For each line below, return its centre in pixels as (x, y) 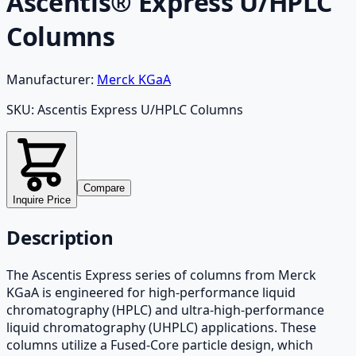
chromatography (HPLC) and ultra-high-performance (165, 310)
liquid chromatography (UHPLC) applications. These (161, 327)
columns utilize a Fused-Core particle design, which (160, 344)
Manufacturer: (50, 79)
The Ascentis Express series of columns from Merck (161, 275)
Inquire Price (42, 199)
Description (60, 237)
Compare (104, 188)
